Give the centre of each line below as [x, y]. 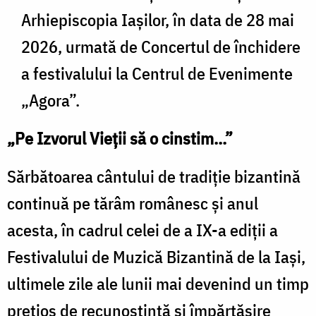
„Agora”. [50, 100]
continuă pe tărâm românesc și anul [133, 203]
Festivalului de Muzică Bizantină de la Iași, [156, 256]
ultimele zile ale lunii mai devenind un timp [158, 283]
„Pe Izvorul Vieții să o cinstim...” [120, 138]
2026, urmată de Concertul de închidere [161, 46]
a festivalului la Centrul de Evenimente [157, 73]
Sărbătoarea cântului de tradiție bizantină [154, 176]
